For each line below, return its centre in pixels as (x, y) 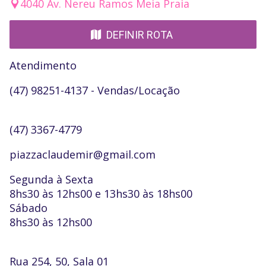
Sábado (28, 208)
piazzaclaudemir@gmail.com (83, 155)
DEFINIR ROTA (140, 34)
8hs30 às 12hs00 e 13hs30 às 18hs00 (101, 194)
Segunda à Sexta (51, 180)
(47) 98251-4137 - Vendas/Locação (95, 91)
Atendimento (43, 66)
